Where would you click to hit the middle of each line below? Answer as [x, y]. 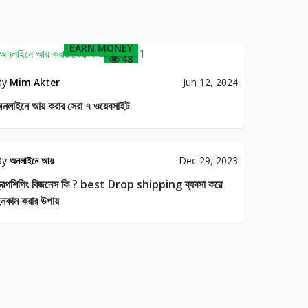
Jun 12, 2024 [210, 82]
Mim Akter [34, 82]
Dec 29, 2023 [208, 161]
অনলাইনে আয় [31, 161]
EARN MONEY [101, 48]
